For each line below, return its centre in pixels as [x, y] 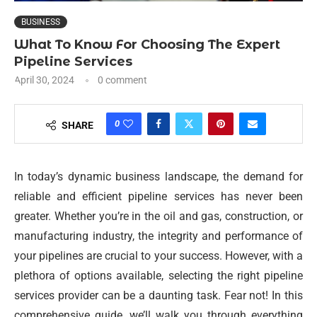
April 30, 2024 [44, 80]
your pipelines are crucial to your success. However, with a [158, 256]
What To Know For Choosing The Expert [147, 45]
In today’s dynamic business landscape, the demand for [158, 177]
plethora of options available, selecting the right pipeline [158, 276]
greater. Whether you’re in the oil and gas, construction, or [158, 216]
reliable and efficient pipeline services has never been [158, 196]
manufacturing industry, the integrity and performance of [158, 236]
